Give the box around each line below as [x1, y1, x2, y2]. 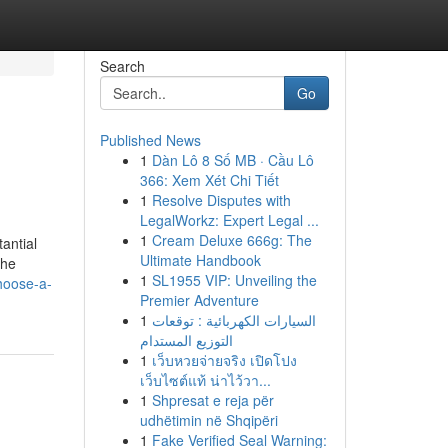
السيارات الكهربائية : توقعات [151, 310, 316, 330]
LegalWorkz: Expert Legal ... [139, 210, 319, 230]
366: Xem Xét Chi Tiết [139, 170, 279, 190]
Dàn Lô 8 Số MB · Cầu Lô [151, 150, 314, 170]
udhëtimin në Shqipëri [139, 410, 278, 430]
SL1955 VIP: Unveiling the [151, 270, 317, 290]
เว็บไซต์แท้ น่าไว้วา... [139, 370, 271, 390]
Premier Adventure [139, 290, 259, 310]
